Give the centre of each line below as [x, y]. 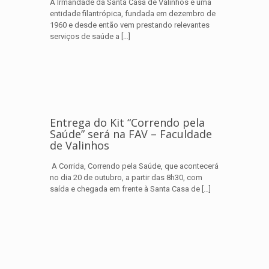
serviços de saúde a [85, 36]
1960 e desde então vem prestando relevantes [130, 25]
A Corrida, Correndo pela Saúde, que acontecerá [134, 166]
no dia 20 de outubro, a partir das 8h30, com [126, 177]
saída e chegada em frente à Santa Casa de [125, 189]
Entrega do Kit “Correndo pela [127, 122]
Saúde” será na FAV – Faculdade [131, 134]
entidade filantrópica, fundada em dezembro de [133, 14]
